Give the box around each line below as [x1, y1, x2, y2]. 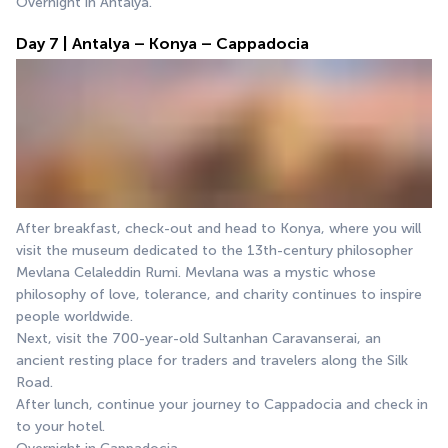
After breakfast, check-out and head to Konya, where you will [16, 220, 421, 238]
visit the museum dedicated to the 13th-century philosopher [16, 242, 413, 260]
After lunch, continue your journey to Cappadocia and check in [16, 396, 428, 414]
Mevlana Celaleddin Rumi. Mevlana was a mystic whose [16, 264, 376, 282]
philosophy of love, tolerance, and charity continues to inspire [16, 286, 422, 304]
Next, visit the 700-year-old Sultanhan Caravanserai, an [16, 330, 381, 348]
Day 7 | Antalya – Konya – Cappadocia [16, 33, 309, 53]
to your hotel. [16, 418, 105, 436]
